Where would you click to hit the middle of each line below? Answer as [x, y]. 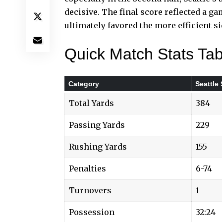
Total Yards [91, 103]
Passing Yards [97, 125]
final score [141, 12]
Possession [92, 212]
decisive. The [92, 12]
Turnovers [90, 190]
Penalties [87, 168]
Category [84, 83]
